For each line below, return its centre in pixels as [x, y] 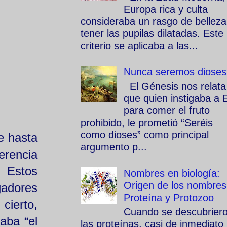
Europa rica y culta [166, 9]
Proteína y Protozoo [169, 198]
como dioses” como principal [145, 135]
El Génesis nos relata [175, 86]
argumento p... [114, 147]
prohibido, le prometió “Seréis [147, 123]
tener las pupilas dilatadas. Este [152, 33]
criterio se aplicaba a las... [139, 46]
